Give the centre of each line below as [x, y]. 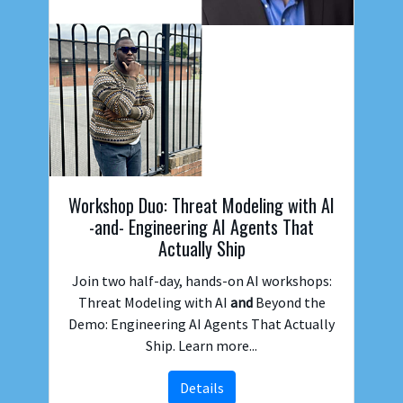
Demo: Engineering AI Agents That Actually [201, 323]
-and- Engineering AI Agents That [201, 226]
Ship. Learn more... [201, 345]
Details [201, 387]
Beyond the [289, 302]
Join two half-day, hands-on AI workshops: [201, 280]
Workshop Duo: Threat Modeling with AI [201, 205]
